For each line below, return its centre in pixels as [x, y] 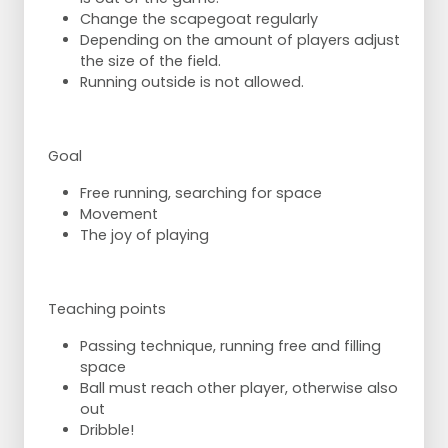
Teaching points [107, 308]
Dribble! [107, 429]
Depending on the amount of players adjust [240, 39]
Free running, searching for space [201, 192]
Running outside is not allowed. [192, 81]
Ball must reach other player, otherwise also [239, 387]
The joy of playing [144, 234]
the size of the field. [150, 60]
